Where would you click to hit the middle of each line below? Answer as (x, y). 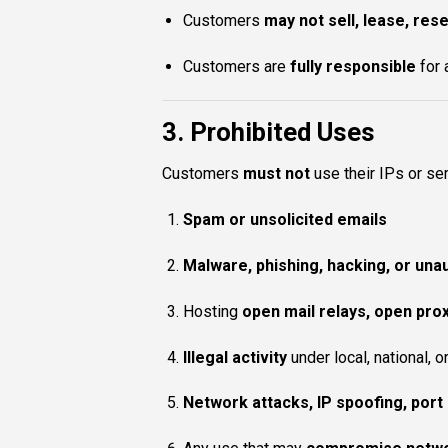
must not (276, 174)
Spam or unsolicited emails (284, 220)
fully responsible (352, 66)
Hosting (212, 311)
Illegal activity (234, 357)
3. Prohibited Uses (268, 131)
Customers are (236, 66)
